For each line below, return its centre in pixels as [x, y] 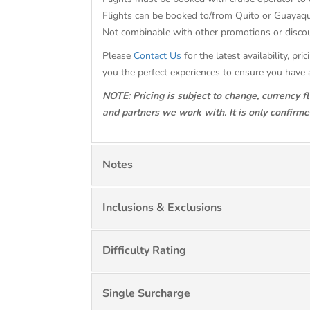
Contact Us [157, 56]
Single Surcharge [146, 293]
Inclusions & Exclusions [162, 208]
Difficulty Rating [144, 250]
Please [118, 56]
